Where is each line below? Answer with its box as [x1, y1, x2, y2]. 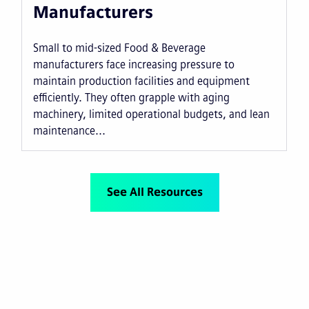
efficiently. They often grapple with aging [32, 90, 230, 104]
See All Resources [106, 185, 203, 199]
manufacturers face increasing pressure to [32, 57, 235, 71]
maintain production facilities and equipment [32, 74, 250, 88]
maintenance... [32, 123, 106, 137]
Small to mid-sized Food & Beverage [32, 41, 206, 54]
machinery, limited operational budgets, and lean [32, 107, 270, 121]
